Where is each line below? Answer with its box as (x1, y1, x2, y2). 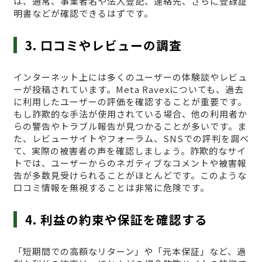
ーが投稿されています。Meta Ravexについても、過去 (13, 83, 244, 96)
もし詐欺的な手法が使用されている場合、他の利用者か (13, 108, 247, 120)
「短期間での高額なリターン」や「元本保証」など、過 (13, 245, 246, 258)
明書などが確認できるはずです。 (13, 7, 153, 20)
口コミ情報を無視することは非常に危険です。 (13, 181, 209, 194)
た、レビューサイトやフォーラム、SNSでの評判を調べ (13, 132, 249, 145)
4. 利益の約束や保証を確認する (25, 211, 208, 229)
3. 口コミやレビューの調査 (25, 36, 182, 54)
